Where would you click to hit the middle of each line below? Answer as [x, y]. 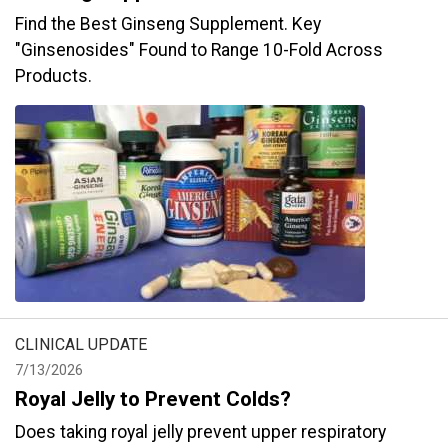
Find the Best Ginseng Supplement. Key [168, 24]
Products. [53, 76]
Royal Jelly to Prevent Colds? [153, 399]
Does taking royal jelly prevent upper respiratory [200, 432]
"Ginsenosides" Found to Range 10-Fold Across [199, 50]
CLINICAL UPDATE [81, 344]
